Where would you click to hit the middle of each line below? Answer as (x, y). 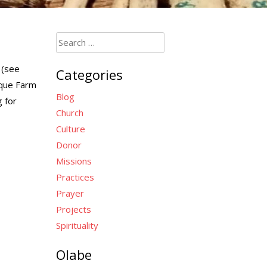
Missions (74, 161)
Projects (73, 209)
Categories (89, 74)
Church (69, 112)
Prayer (70, 193)
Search (69, 39)
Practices (75, 177)
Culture (70, 128)
